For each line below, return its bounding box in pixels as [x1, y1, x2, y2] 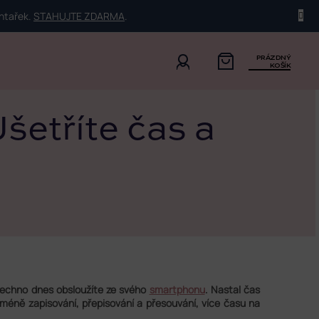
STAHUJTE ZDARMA [33, 9, 125, 23]
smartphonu [149, 282, 205, 296]
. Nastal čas [204, 282, 261, 296]
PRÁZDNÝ [256, 53, 291, 61]
